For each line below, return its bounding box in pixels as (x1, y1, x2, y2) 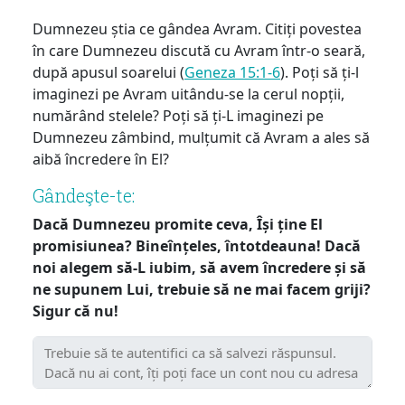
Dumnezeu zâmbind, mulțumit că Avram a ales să (33, 127, 370, 147)
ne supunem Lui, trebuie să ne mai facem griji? (33, 278, 371, 299)
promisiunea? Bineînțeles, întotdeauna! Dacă (33, 235, 361, 256)
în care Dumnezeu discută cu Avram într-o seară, (33, 40, 365, 61)
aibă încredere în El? (33, 148, 169, 169)
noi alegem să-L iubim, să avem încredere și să (33, 257, 366, 278)
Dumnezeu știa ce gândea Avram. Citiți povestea (33, 18, 362, 39)
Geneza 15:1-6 (184, 61, 280, 82)
